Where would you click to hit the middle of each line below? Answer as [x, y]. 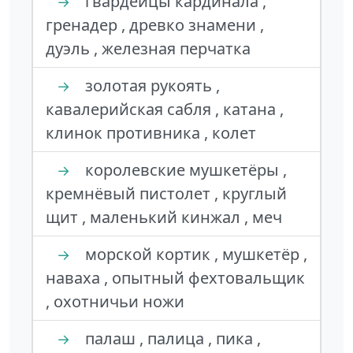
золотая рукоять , [150, 85]
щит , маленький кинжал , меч [164, 217]
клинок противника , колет [151, 133]
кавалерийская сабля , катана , [165, 109]
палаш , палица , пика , [171, 338]
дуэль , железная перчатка [148, 48]
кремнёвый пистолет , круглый [166, 193]
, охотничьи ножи [115, 301]
